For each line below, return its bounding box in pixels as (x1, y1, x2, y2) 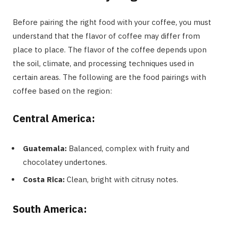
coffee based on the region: (13, 85, 112, 96)
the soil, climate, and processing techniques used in (13, 58, 194, 68)
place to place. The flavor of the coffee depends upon (13, 44, 207, 54)
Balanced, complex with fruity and (69, 143, 189, 153)
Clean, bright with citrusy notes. (67, 175, 178, 185)
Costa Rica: (23, 175, 67, 185)
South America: (13, 202, 87, 216)
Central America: (13, 111, 95, 125)
